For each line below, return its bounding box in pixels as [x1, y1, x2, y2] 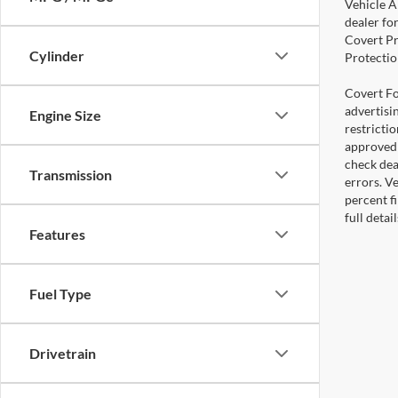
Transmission [29, 166, 112, 183]
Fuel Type [29, 285, 92, 302]
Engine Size [29, 107, 101, 123]
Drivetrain [29, 345, 96, 362]
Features [29, 226, 85, 243]
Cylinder [29, 47, 84, 64]
